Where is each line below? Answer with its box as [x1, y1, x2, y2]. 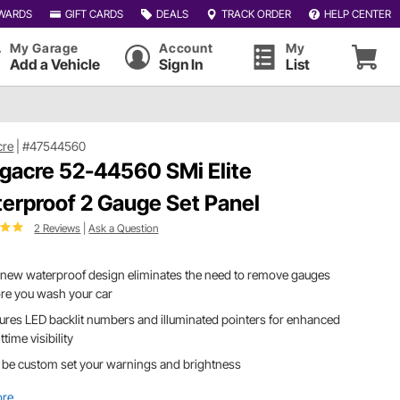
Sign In [159, 55, 204, 73]
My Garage [10, 40, 79, 55]
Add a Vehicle [10, 55, 100, 73]
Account [159, 40, 213, 55]
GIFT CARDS [64, 6, 123, 21]
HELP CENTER [323, 6, 391, 21]
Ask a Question [88, 221, 159, 235]
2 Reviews [34, 221, 81, 235]
